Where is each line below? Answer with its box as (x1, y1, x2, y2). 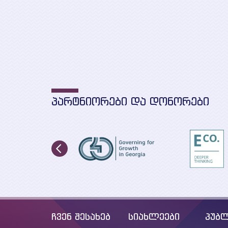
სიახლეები (128, 211, 180, 222)
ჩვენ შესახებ (51, 211, 110, 222)
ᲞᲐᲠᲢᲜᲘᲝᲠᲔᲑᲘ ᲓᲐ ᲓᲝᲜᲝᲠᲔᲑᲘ (51, 95, 209, 108)
